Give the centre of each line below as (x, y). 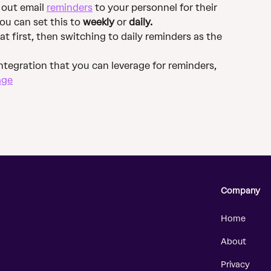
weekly (99, 22)
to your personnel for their (156, 8)
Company (240, 191)
